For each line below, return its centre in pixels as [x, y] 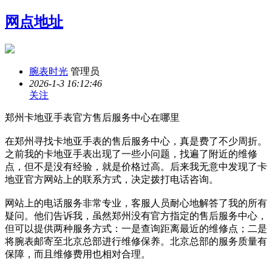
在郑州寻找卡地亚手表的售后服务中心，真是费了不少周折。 [136, 141]
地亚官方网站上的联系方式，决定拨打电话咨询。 [112, 179]
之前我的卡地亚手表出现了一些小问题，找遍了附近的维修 [131, 154]
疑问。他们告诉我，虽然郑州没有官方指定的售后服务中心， [136, 216]
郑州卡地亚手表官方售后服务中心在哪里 [92, 117]
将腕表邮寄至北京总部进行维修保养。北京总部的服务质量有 [136, 241]
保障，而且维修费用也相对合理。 [78, 254]
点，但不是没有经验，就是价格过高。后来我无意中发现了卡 [136, 166]
